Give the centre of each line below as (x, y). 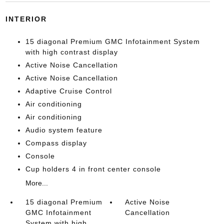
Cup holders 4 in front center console (93, 169)
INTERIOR (26, 19)
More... (36, 183)
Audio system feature (64, 130)
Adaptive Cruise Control (68, 91)
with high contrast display (71, 52)
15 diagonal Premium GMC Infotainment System (112, 41)
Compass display (56, 143)
